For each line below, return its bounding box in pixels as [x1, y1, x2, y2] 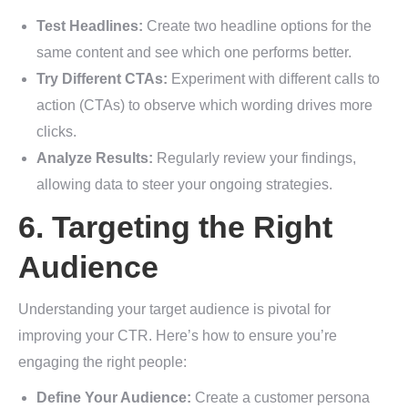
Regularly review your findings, [153, 150, 356, 166]
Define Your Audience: [36, 390, 191, 405]
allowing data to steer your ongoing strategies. [36, 177, 332, 192]
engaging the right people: [18, 354, 187, 370]
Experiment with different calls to [168, 71, 380, 87]
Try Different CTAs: [36, 71, 168, 87]
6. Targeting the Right [18, 209, 332, 244]
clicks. [36, 124, 76, 139]
